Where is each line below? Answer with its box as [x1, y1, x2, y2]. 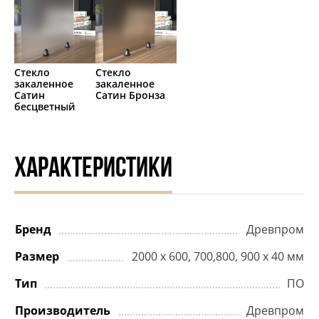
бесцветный [14, 100, 75, 114]
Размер [15, 249, 59, 265]
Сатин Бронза [95, 88, 165, 103]
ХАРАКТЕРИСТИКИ [14, 155, 172, 184]
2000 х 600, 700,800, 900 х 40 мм [132, 249, 304, 265]
